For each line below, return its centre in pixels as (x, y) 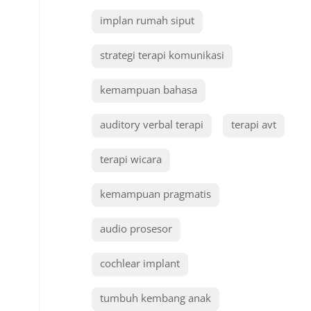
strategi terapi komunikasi (162, 55)
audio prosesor (136, 228)
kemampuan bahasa (149, 90)
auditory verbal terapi (152, 124)
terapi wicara (131, 159)
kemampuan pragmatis (155, 194)
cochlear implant (140, 263)
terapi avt (254, 124)
